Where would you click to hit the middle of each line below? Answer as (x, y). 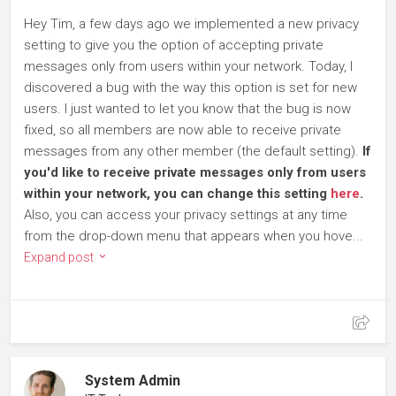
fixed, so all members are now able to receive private (183, 130)
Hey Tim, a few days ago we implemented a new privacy (191, 24)
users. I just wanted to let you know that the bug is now (187, 109)
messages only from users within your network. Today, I (188, 66)
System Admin (133, 381)
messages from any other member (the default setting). (193, 151)
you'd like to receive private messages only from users (195, 172)
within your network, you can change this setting (177, 194)
